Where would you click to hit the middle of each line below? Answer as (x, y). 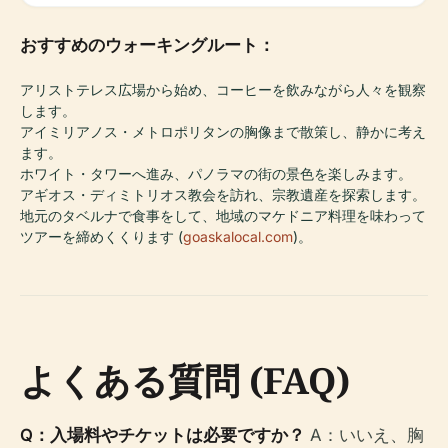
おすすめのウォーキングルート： (147, 44)
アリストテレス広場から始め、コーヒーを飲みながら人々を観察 (223, 89)
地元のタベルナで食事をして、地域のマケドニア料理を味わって (223, 215)
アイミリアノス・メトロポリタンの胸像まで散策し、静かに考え (223, 131)
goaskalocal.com (238, 236)
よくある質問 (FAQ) (185, 380)
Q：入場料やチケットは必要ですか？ (162, 434)
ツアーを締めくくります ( (101, 236)
